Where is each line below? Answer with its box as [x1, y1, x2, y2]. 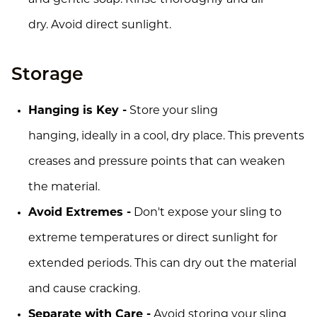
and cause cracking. [28, 283, 140, 295]
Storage [11, 66, 83, 84]
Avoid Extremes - [28, 207, 131, 219]
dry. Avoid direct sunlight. [28, 19, 171, 31]
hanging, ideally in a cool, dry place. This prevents [28, 130, 304, 142]
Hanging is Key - [28, 105, 127, 117]
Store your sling [127, 105, 218, 117]
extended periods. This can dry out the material [28, 258, 296, 270]
